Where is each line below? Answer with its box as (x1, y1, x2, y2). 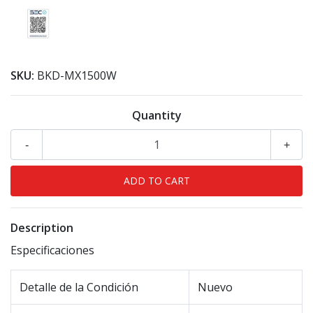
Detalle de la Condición (20, 279, 138, 296)
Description (10, 220, 73, 236)
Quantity (131, 108, 182, 124)
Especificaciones (10, 242, 94, 259)
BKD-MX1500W (37, 68, 117, 84)
